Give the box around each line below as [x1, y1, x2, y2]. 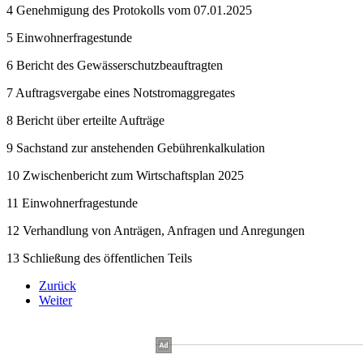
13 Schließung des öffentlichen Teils [6, 250, 192, 265]
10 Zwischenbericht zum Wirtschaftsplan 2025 [6, 168, 244, 182]
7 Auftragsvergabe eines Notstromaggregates [6, 85, 235, 100]
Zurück [39, 278, 76, 293]
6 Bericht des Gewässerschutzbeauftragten [6, 58, 223, 72]
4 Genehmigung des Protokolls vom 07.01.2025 [6, 2, 252, 17]
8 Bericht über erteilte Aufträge [6, 113, 164, 127]
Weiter [39, 293, 72, 307]
